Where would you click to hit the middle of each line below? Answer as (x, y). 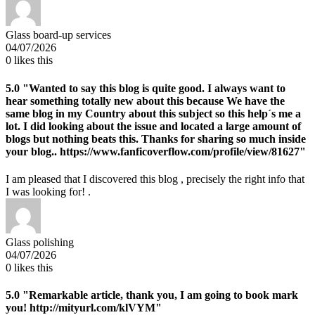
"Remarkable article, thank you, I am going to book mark (159, 295)
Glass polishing (40, 242)
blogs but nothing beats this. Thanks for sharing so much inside (156, 139)
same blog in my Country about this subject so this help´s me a (153, 113)
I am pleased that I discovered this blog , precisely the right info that (155, 179)
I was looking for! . (48, 191)
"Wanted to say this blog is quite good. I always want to (153, 88)
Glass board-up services (58, 35)
